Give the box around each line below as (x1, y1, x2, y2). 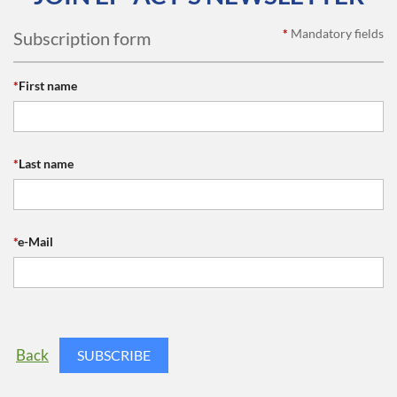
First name (19, 78, 77, 93)
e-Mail (18, 234, 53, 249)
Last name (19, 156, 74, 171)
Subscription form (13, 27, 151, 49)
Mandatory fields (291, 26, 384, 41)
